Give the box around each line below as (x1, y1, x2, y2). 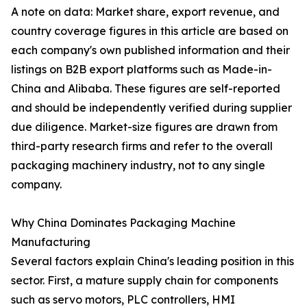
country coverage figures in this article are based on (11, 24, 288, 38)
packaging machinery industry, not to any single (11, 158, 265, 172)
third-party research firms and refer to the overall (11, 139, 273, 153)
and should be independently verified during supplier (11, 101, 292, 114)
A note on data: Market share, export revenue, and (11, 5, 280, 19)
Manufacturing (11, 235, 90, 249)
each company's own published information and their (11, 43, 290, 57)
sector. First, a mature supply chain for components (11, 273, 278, 287)
